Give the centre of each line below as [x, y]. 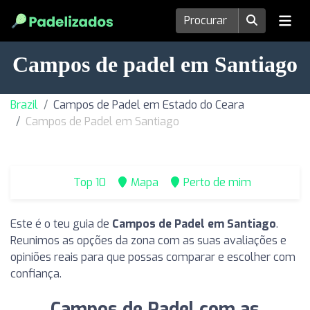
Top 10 [88, 182]
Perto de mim [217, 182]
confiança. [36, 274]
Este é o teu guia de [61, 224]
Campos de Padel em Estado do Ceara [149, 105]
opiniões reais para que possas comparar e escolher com [153, 257]
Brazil [24, 105]
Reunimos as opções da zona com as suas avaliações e [148, 240]
